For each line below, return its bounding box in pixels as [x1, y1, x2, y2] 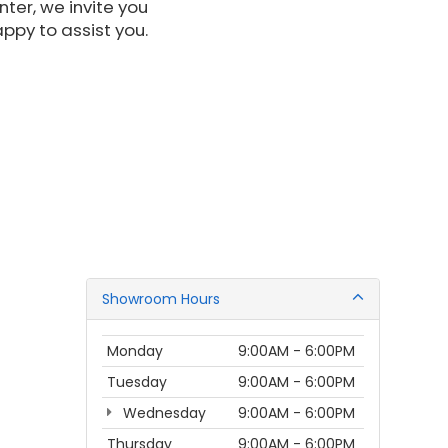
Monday [107, 364, 163, 385]
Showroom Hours [102, 312, 220, 333]
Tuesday [107, 395, 167, 416]
